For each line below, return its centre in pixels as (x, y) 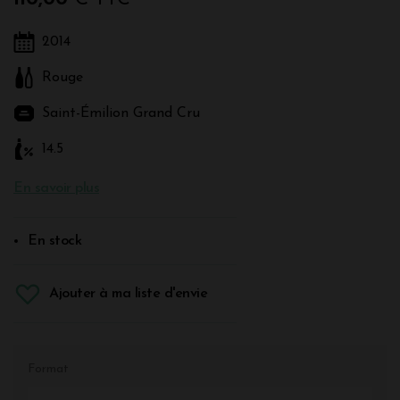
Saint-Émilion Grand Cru (121, 113)
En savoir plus (56, 188)
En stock (54, 241)
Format (48, 369)
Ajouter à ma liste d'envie (128, 293)
